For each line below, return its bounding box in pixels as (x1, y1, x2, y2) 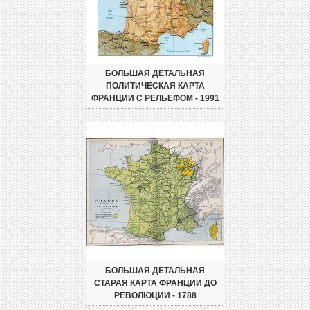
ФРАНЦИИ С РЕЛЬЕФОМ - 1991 (91, 93, 219, 104)
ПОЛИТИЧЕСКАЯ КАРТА (105, 81, 205, 91)
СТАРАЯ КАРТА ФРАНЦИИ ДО (93, 278, 217, 289)
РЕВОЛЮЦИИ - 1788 (113, 291, 197, 301)
